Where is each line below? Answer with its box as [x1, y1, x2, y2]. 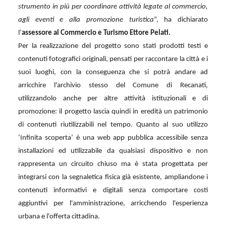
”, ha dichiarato [153, 16, 208, 24]
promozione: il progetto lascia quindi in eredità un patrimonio [18, 107, 208, 116]
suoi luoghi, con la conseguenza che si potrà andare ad [18, 68, 208, 76]
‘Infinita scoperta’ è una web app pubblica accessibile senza [18, 134, 208, 142]
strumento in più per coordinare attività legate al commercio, [18, 3, 208, 11]
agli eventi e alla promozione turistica [18, 16, 154, 24]
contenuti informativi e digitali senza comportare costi [18, 186, 208, 194]
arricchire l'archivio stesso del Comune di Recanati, [18, 81, 208, 89]
